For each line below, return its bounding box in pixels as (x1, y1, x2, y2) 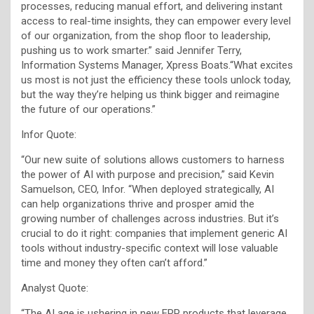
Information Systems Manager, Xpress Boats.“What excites (21, 58, 293, 71)
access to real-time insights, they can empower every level (21, 14, 291, 27)
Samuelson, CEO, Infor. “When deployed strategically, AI (21, 182, 274, 196)
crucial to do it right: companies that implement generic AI (21, 226, 287, 240)
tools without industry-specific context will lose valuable (21, 241, 278, 254)
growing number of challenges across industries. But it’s (21, 212, 279, 225)
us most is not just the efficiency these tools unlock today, (21, 73, 291, 86)
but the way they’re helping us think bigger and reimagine (21, 88, 280, 101)
